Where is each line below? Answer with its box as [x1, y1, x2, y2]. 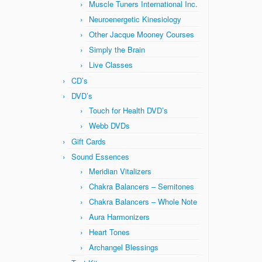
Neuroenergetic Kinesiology [89, 13, 181, 25]
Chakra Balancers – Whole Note [89, 196, 197, 207]
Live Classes [89, 59, 133, 70]
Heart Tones [89, 226, 130, 237]
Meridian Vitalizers [89, 166, 151, 177]
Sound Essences [71, 151, 129, 162]
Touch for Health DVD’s [89, 105, 168, 116]
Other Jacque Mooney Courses [89, 29, 194, 40]
